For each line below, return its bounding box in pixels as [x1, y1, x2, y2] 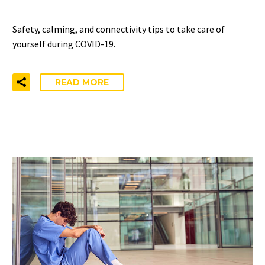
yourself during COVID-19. [12, 37, 115, 50]
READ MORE [55, 77, 109, 88]
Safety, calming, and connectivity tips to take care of [12, 22, 225, 35]
